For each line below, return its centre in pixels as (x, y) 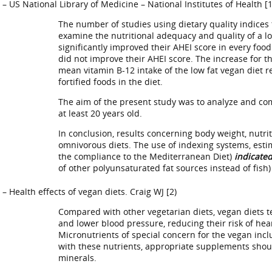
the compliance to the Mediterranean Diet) (146, 156)
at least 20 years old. (100, 113)
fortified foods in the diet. (110, 82)
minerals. (77, 258)
